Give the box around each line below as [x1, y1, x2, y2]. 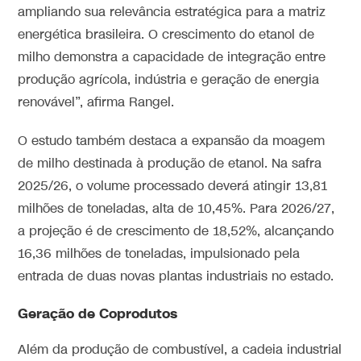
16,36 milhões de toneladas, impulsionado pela [18, 246, 301, 263]
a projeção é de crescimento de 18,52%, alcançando [18, 223, 334, 241]
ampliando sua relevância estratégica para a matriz [18, 4, 326, 22]
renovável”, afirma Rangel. [18, 94, 175, 112]
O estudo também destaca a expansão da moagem [18, 133, 326, 151]
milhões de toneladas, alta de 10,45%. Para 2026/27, [18, 201, 335, 218]
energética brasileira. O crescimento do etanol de [18, 27, 315, 44]
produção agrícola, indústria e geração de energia [18, 72, 320, 89]
